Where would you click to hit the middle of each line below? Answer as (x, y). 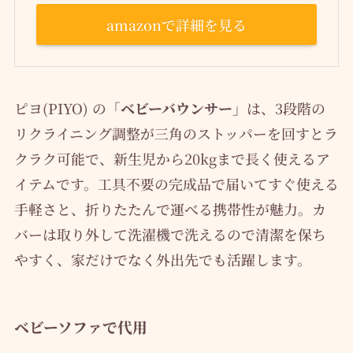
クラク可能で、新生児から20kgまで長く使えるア (172, 159)
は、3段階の (286, 108)
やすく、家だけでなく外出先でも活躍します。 (162, 260)
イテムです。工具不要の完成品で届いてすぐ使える (176, 184)
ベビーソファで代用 (80, 326)
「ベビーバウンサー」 (176, 108)
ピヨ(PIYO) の (60, 108)
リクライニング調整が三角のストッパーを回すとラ (176, 134)
